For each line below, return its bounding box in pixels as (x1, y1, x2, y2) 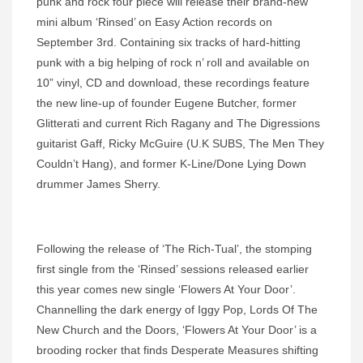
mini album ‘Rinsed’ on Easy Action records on (36, 15, 272, 29)
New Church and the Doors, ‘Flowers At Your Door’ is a (36, 323, 317, 337)
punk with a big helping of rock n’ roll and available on (36, 56, 310, 70)
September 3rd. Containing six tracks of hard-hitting (36, 36, 301, 49)
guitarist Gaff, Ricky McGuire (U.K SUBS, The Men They (36, 137, 324, 151)
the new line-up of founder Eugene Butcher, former (36, 96, 297, 110)
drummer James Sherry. (36, 177, 160, 191)
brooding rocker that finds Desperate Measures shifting (36, 344, 318, 357)
